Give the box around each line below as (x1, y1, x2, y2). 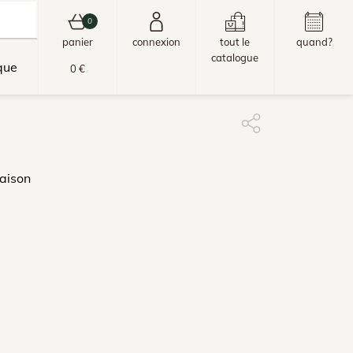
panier (62, 35, 93, 48)
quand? (295, 35, 333, 48)
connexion (132, 35, 180, 48)
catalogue (211, 51, 258, 64)
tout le (220, 35, 250, 48)
